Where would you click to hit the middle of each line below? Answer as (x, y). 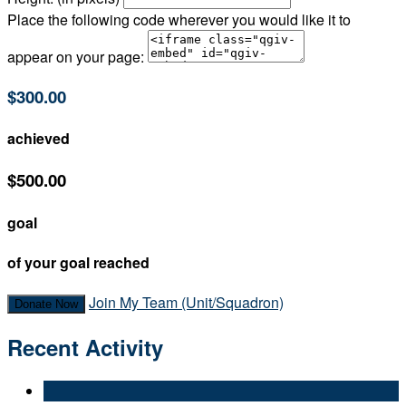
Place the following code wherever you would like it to (179, 20)
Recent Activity (85, 348)
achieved (39, 139)
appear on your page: (76, 57)
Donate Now (46, 304)
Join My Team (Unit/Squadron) (186, 303)
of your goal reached (78, 263)
